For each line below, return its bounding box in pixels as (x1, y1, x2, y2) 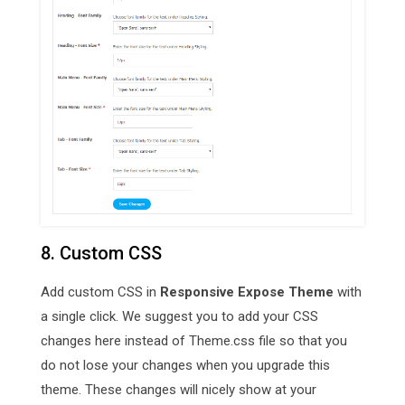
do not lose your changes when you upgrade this (41, 357, 330, 374)
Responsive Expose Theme (160, 284, 334, 301)
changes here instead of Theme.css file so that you (41, 333, 347, 350)
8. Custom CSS (41, 242, 162, 265)
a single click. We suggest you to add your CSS (41, 308, 318, 325)
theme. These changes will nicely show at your (41, 381, 316, 399)
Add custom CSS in (41, 284, 160, 301)
